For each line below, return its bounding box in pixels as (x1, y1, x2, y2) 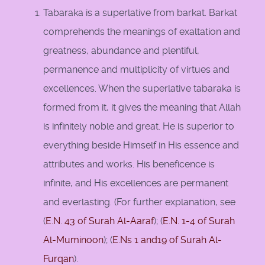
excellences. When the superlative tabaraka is (43, 83, 241, 95)
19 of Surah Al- (157, 234, 222, 246)
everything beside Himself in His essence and (43, 140, 239, 151)
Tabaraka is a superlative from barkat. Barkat (43, 7, 237, 19)
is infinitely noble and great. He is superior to (43, 121, 234, 132)
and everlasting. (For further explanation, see (43, 196, 235, 208)
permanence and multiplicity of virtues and (43, 64, 230, 76)
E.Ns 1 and (112, 234, 157, 246)
